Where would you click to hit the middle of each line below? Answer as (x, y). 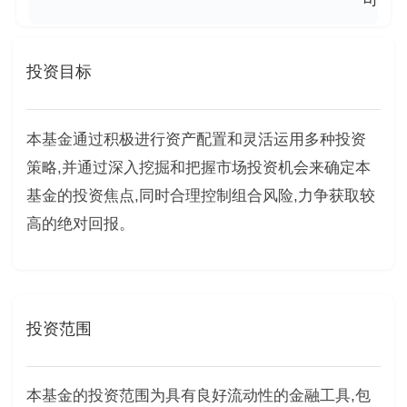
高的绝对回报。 (80, 223)
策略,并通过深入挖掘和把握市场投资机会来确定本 (198, 167)
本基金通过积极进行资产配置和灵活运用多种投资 (196, 139)
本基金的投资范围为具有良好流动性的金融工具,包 (198, 396)
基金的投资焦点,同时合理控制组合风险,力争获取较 (200, 195)
